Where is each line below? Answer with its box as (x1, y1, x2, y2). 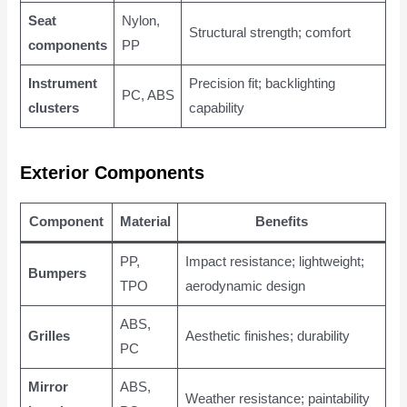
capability (188, 100, 244, 115)
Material (119, 214, 171, 230)
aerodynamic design (184, 279, 305, 294)
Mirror (27, 380, 68, 395)
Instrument (27, 75, 97, 91)
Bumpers (27, 266, 86, 282)
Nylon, (121, 13, 160, 28)
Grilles (27, 329, 70, 344)
